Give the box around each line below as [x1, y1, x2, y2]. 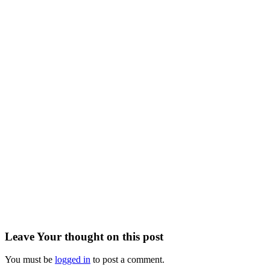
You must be [5, 254, 55, 265]
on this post [104, 230, 163, 243]
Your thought [37, 230, 104, 243]
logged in [55, 254, 90, 265]
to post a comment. [90, 254, 165, 265]
